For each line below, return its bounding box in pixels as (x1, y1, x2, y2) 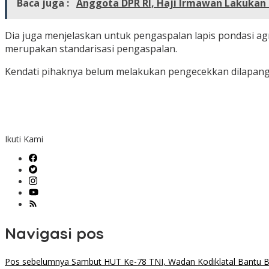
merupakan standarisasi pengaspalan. (5, 42, 177, 56)
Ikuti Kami (5, 133, 43, 145)
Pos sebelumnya (5, 256, 69, 268)
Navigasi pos (5, 223, 104, 243)
